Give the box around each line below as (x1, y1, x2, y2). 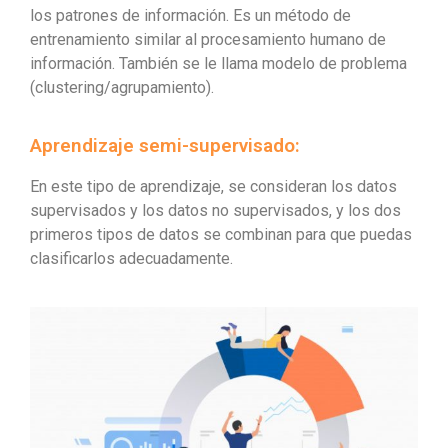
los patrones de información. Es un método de (30, 6, 351, 26)
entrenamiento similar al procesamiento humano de (30, 30, 386, 50)
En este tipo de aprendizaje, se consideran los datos (30, 177, 397, 197)
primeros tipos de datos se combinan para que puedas (30, 225, 412, 245)
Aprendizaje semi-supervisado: (30, 134, 300, 158)
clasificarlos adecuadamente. (30, 249, 233, 269)
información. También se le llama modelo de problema (30, 54, 407, 74)
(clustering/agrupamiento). (30, 78, 214, 98)
